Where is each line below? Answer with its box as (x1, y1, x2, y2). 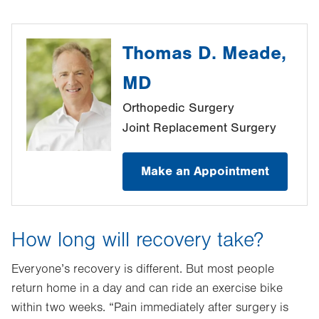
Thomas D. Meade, (122, 42, 287, 64)
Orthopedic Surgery (122, 100, 235, 115)
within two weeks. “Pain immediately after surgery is (11, 300, 288, 315)
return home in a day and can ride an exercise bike (11, 281, 283, 296)
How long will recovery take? (11, 228, 263, 252)
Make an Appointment (141, 164, 270, 179)
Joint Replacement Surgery (122, 120, 277, 135)
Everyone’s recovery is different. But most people (11, 262, 274, 276)
